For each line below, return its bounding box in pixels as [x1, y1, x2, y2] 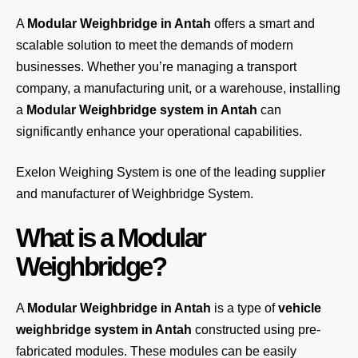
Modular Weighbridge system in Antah [26, 103, 257, 117]
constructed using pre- [192, 323, 320, 336]
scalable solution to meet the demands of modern [16, 38, 293, 52]
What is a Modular [16, 223, 205, 253]
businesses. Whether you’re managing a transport [16, 60, 296, 74]
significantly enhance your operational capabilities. [16, 125, 302, 138]
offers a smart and [211, 17, 315, 30]
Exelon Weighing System [16, 165, 159, 179]
